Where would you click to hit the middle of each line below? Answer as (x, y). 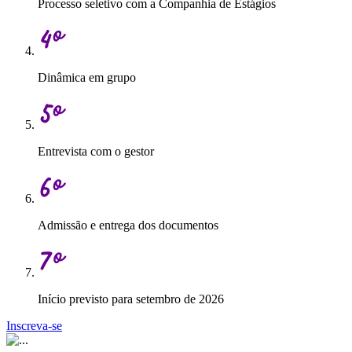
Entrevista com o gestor (96, 152)
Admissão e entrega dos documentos (128, 225)
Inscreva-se (34, 326)
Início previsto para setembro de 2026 (131, 299)
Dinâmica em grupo (87, 78)
